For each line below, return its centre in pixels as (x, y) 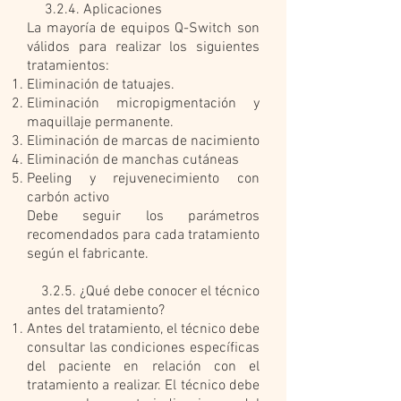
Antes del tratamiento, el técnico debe (143, 329)
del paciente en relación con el (143, 367)
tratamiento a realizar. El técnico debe (143, 386)
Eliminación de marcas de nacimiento (143, 141)
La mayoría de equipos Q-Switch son (143, 29)
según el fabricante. (88, 254)
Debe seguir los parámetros (143, 217)
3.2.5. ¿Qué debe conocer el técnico (143, 292)
